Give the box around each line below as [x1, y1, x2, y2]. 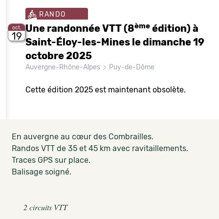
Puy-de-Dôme [108, 63, 154, 71]
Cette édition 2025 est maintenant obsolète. [25, 85, 186, 94]
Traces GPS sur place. [12, 155, 90, 165]
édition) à [150, 22, 198, 34]
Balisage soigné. [12, 167, 73, 176]
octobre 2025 [25, 50, 92, 62]
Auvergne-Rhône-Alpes [25, 63, 102, 71]
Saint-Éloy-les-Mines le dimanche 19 [25, 36, 204, 48]
